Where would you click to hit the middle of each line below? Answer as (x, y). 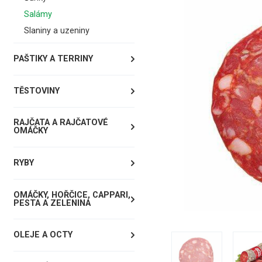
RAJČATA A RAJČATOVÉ (61, 123)
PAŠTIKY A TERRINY (53, 59)
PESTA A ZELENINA (52, 203)
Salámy (38, 15)
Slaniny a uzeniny (56, 31)
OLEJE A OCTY (43, 235)
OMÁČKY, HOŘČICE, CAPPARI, (72, 195)
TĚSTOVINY (36, 91)
